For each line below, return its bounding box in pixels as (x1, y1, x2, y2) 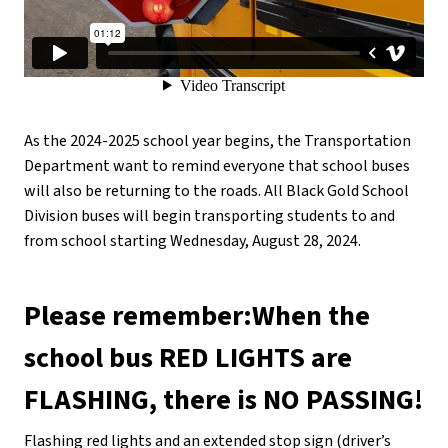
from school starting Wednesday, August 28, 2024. (24, 229, 361, 252)
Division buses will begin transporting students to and (24, 204, 395, 227)
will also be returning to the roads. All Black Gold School (24, 179, 409, 202)
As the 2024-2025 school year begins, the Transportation (24, 129, 411, 152)
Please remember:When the (24, 295, 370, 336)
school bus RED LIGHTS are (24, 337, 352, 378)
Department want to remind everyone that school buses (24, 154, 410, 177)
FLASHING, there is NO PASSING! (24, 379, 423, 420)
